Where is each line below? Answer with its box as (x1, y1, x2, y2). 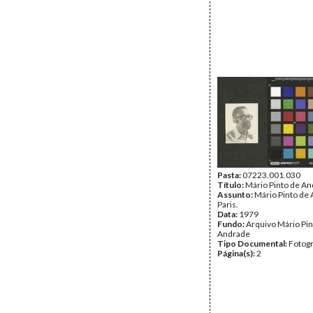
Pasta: (217, 170, 242, 180)
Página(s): (217, 248, 256, 259)
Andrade (217, 228, 250, 239)
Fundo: (217, 219, 246, 229)
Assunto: (217, 189, 254, 200)
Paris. (217, 199, 238, 210)
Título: (217, 180, 245, 190)
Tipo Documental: (217, 238, 289, 249)
